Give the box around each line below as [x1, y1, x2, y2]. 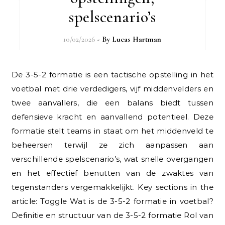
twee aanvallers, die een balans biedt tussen [12, 97, 213, 107]
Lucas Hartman [112, 34, 162, 44]
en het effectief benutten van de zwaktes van [12, 168, 213, 178]
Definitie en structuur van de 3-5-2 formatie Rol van [12, 210, 213, 220]
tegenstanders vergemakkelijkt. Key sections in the [12, 182, 213, 192]
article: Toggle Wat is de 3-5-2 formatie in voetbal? [12, 196, 213, 206]
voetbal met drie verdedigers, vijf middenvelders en [12, 83, 213, 93]
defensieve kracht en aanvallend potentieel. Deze [12, 111, 213, 122]
